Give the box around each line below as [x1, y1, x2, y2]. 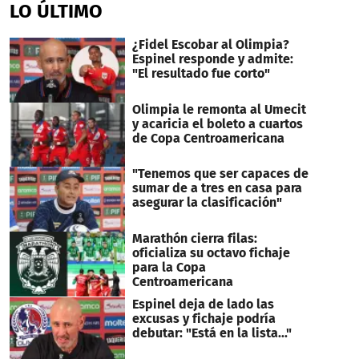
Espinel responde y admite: [131, 50, 293, 67]
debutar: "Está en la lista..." [131, 325, 292, 341]
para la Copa [131, 260, 206, 276]
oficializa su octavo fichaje [131, 245, 290, 261]
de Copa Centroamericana [131, 130, 284, 146]
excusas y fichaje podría [131, 311, 276, 327]
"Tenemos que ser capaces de [131, 166, 309, 182]
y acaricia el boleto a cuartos [131, 115, 303, 131]
